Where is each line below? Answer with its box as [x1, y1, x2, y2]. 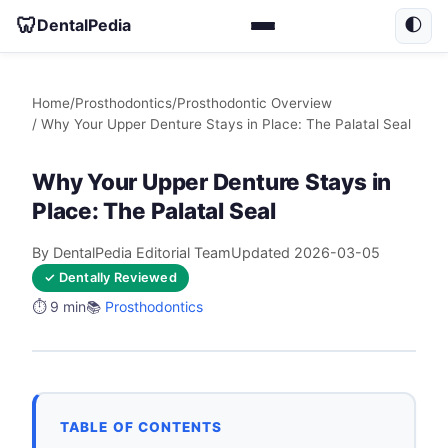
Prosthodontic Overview [177, 94, 332, 111]
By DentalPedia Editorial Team [32, 243, 231, 261]
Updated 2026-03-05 [231, 243, 380, 261]
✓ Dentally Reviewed [44, 269, 177, 285]
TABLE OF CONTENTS [60, 419, 223, 436]
